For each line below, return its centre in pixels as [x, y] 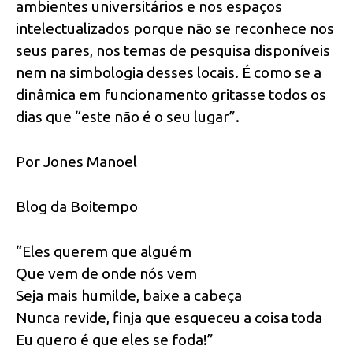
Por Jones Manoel [76, 162]
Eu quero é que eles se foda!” [115, 339]
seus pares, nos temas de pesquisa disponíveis [173, 51]
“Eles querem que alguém [104, 251]
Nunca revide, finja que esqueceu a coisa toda [169, 317]
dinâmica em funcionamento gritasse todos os [171, 95]
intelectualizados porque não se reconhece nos [175, 29]
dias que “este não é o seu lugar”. [128, 117]
